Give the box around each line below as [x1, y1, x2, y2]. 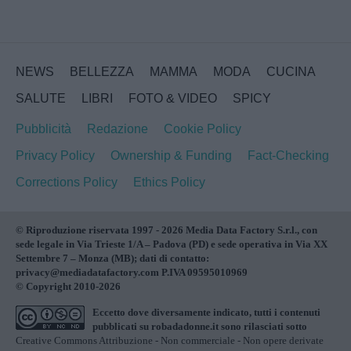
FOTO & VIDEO [128, 91, 217, 105]
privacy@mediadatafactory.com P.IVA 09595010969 [16, 266, 248, 278]
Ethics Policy [133, 175, 205, 189]
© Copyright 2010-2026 [16, 280, 121, 292]
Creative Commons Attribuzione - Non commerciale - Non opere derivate [16, 334, 324, 346]
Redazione [87, 121, 148, 136]
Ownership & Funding [110, 148, 232, 162]
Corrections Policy [16, 175, 118, 189]
